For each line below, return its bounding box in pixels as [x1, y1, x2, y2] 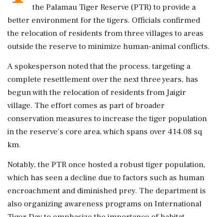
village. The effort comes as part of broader [7, 100, 165, 111]
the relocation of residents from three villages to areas [7, 28, 203, 39]
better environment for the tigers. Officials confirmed [7, 15, 200, 26]
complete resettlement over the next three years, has [7, 74, 198, 85]
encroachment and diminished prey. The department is [7, 186, 206, 196]
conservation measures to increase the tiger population [7, 113, 207, 124]
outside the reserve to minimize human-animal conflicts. [7, 41, 210, 52]
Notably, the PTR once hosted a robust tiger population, [7, 159, 205, 170]
